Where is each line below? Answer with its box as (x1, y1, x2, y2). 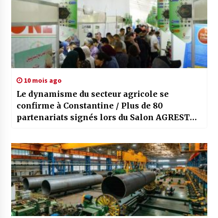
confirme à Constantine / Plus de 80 (16, 101, 163, 111)
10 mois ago (22, 76, 62, 85)
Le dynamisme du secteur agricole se (16, 89, 169, 99)
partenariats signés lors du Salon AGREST (16, 112, 190, 123)
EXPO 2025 (16, 124, 61, 134)
